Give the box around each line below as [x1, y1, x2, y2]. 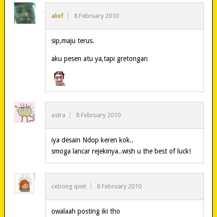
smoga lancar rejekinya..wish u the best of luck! [51, 147, 191, 155]
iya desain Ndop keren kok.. [51, 136, 134, 144]
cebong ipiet [51, 182, 86, 190]
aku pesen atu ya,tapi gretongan [51, 54, 148, 62]
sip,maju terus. [51, 36, 94, 45]
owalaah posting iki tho [51, 207, 120, 215]
